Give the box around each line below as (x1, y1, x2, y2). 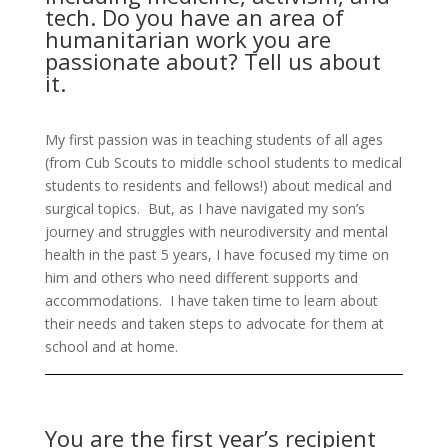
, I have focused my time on (207, 244, 389, 264)
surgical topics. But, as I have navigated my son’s (44, 198, 365, 218)
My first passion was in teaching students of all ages (44, 129, 383, 149)
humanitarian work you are (44, 23, 331, 54)
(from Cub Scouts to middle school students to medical (44, 152, 402, 172)
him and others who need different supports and (44, 267, 358, 287)
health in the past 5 (44, 244, 173, 264)
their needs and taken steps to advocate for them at (44, 313, 384, 333)
